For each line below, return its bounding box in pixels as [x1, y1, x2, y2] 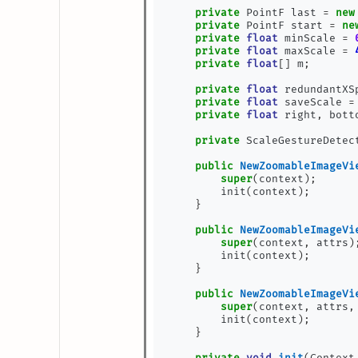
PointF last [240, 6, 324, 19]
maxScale [278, 45, 343, 58]
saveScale [278, 96, 349, 109]
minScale [278, 32, 343, 45]
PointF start [240, 19, 330, 32]
